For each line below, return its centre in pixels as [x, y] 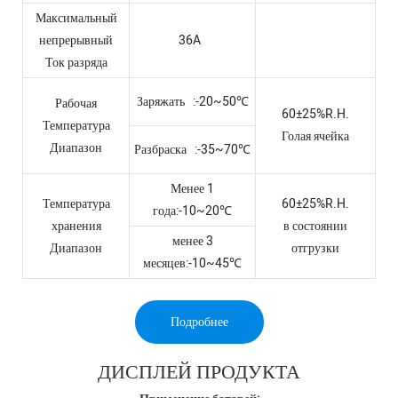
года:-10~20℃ [192, 211]
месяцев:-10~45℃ [192, 264]
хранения [76, 227]
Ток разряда [76, 63]
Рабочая [76, 104]
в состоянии [315, 227]
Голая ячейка [315, 137]
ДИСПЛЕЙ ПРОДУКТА [199, 372]
